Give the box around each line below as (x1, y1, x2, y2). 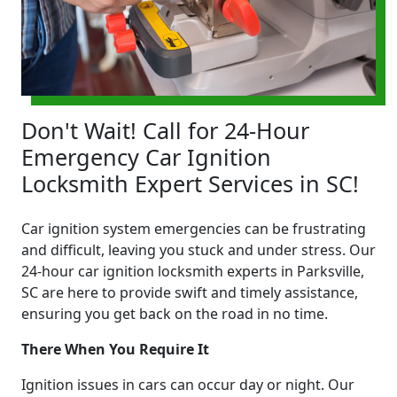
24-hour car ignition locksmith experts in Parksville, (21, 261, 364, 281)
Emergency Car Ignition (21, 141, 271, 172)
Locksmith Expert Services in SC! (21, 167, 359, 198)
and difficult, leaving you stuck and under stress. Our (21, 239, 376, 260)
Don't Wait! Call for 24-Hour (21, 114, 309, 145)
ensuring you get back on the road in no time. (21, 303, 328, 323)
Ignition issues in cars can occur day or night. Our (21, 374, 354, 394)
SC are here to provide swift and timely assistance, (21, 282, 358, 302)
